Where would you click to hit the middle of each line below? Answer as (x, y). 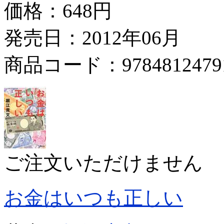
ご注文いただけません (103, 162)
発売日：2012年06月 (92, 37)
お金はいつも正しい (93, 197)
